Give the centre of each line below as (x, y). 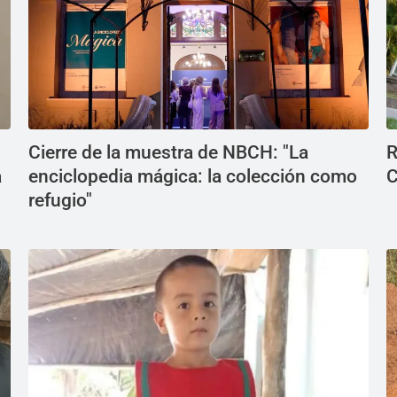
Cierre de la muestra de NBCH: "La (168, 152)
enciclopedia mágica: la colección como (193, 176)
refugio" (60, 200)
